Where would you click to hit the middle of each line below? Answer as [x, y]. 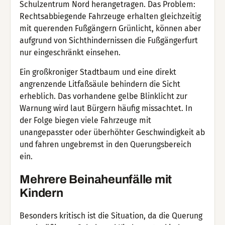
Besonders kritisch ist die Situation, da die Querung [111, 215]
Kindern [41, 193]
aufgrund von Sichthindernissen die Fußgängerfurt [109, 40]
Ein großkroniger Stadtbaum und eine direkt [98, 72]
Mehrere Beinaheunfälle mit [96, 180]
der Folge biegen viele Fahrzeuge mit [86, 121]
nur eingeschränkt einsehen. [70, 52]
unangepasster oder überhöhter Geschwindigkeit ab [113, 133]
